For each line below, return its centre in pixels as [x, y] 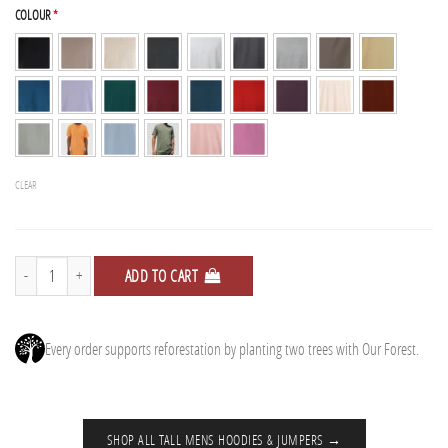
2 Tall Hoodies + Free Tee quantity [89, 266]
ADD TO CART [161, 275]
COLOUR [34, 14]
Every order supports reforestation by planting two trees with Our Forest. [232, 349]
